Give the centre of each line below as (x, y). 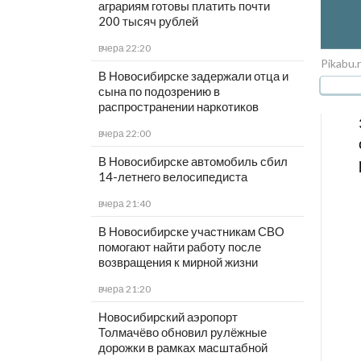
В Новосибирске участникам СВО (191, 232)
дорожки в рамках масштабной (183, 348)
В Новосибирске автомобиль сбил (193, 162)
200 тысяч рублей (148, 21)
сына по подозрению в (159, 91)
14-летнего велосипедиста (172, 177)
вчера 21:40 (124, 204)
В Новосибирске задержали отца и (193, 76)
